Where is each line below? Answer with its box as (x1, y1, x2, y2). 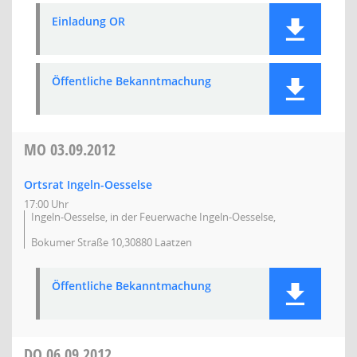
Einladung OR (52, 14, 125, 29)
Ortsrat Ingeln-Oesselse (24, 177, 152, 192)
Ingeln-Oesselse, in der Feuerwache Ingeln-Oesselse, (31, 210, 276, 224)
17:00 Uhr (24, 197, 69, 211)
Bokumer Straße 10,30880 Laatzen (31, 235, 192, 249)
